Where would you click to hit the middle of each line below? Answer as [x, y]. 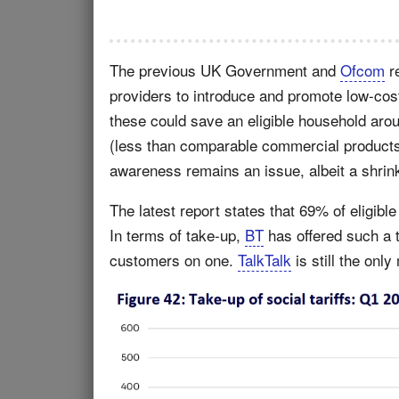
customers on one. [174, 260]
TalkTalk [265, 260]
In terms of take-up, [177, 235]
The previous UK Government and [225, 70]
